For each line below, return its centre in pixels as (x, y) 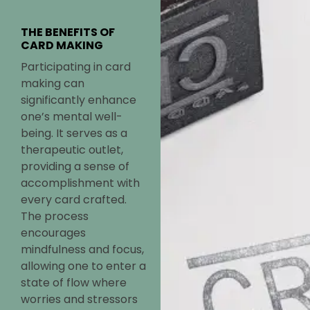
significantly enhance (79, 100)
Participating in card (76, 67)
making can (53, 84)
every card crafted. (74, 200)
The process (55, 217)
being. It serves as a (74, 134)
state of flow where (74, 283)
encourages (53, 233)
